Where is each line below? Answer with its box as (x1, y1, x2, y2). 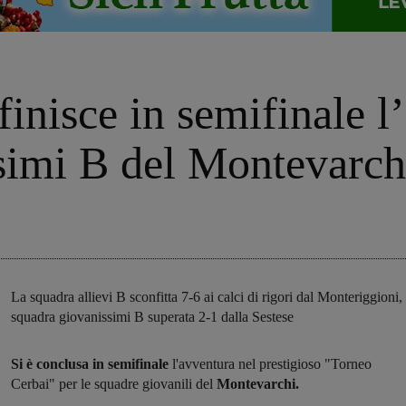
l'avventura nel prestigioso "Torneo (169, 356, 372, 372)
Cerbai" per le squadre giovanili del (11, 376, 217, 392)
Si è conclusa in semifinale (11, 356, 169, 372)
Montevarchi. (217, 376, 299, 392)
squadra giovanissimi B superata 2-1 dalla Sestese (11, 309, 294, 325)
